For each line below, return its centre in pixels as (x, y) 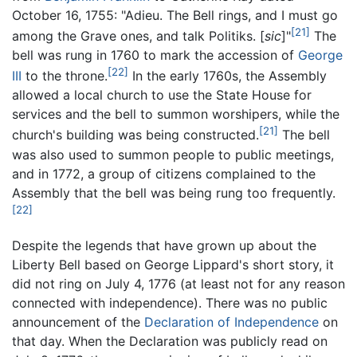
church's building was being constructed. (135, 135)
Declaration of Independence (231, 322)
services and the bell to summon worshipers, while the (176, 114)
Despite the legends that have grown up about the (164, 245)
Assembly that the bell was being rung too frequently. (174, 192)
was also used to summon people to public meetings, (173, 154)
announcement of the (78, 322)
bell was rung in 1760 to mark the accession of (155, 55)
